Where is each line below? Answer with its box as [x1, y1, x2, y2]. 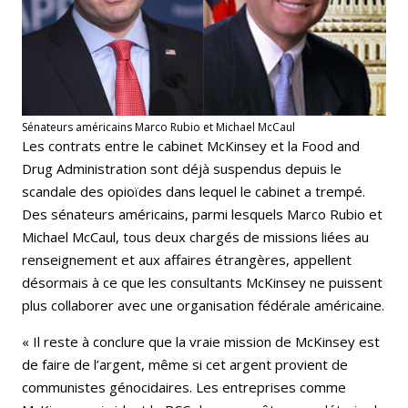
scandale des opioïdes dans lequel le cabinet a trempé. [22, 181, 365, 200]
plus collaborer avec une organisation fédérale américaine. [22, 295, 384, 314]
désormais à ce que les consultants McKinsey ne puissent [22, 272, 382, 291]
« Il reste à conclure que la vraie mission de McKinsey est [22, 331, 380, 351]
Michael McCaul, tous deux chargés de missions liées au [22, 227, 369, 246]
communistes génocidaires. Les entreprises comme [22, 377, 346, 396]
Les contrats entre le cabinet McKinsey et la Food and [22, 136, 360, 155]
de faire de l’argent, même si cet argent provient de [22, 354, 348, 373]
